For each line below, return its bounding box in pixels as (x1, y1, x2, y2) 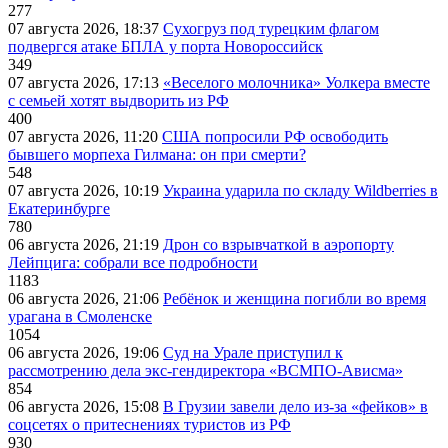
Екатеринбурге (8, 200, 110, 218)
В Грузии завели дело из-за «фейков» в (163, 398, 428, 416)
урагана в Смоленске (8, 308, 152, 326)
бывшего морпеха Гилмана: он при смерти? (8, 146, 306, 164)
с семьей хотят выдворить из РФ (8, 92, 229, 110)
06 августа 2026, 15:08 (8, 398, 163, 416)
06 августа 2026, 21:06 (8, 290, 163, 308)
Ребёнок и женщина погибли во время (163, 290, 426, 308)
